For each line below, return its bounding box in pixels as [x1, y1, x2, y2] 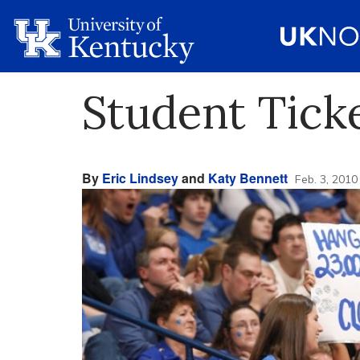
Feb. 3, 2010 [295, 172, 358, 186]
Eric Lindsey [102, 169, 178, 187]
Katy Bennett [208, 169, 288, 187]
